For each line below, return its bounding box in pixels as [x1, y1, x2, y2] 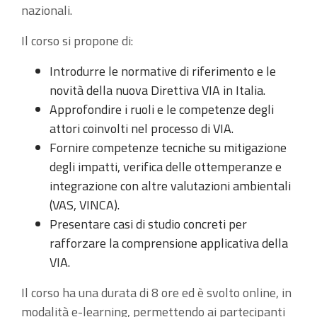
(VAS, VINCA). [50, 195, 120, 214]
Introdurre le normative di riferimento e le [50, 61, 276, 81]
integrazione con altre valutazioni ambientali [50, 175, 291, 195]
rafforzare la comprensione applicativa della [50, 233, 288, 253]
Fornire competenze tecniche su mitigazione [50, 137, 287, 157]
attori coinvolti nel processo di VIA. [50, 118, 234, 138]
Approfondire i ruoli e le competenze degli [50, 99, 274, 119]
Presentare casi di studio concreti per [50, 214, 247, 234]
